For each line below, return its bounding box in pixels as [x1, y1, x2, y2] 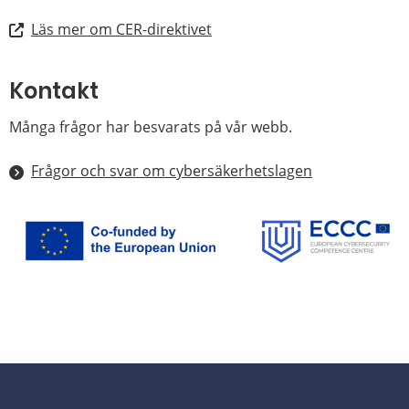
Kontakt [9, 76, 99, 107]
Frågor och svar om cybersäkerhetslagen [31, 161, 312, 182]
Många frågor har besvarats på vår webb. [9, 117, 292, 138]
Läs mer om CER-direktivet [31, 18, 212, 39]
